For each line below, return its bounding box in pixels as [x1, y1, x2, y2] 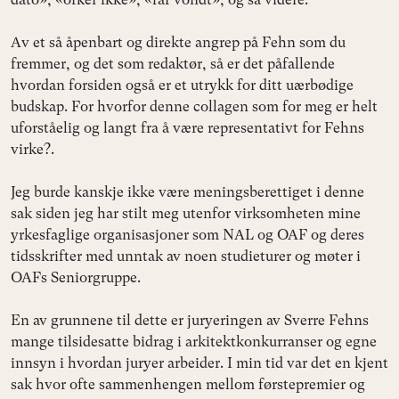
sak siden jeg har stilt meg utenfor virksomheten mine [11, 205, 361, 223]
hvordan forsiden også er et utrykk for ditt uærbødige [11, 77, 354, 94]
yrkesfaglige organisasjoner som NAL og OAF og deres [11, 226, 364, 244]
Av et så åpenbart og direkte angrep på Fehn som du [11, 34, 346, 52]
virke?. [11, 141, 54, 159]
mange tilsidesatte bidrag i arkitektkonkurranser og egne [11, 333, 377, 351]
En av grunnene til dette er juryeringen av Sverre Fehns [11, 312, 369, 330]
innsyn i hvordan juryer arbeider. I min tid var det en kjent [11, 354, 388, 372]
